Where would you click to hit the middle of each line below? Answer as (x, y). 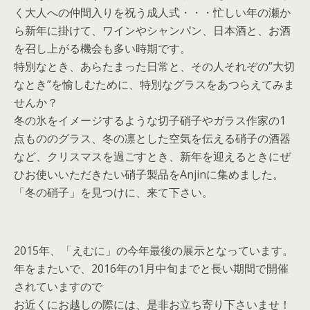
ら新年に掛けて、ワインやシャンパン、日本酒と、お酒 (152, 30)
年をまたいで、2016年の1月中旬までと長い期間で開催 (151, 268)
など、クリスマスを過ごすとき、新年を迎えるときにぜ (152, 156)
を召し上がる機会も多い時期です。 (102, 48)
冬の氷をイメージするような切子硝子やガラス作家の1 (150, 120)
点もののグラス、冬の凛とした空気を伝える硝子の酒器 (152, 138)
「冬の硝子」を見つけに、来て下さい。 (113, 192)
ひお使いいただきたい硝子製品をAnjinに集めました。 (149, 174)
